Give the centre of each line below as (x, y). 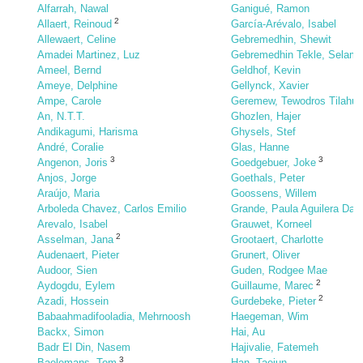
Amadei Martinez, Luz (89, 55)
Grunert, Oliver (265, 255)
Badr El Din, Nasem (84, 347)
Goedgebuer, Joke (273, 162)
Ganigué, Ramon (270, 9)
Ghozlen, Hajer (266, 116)
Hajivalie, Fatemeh (275, 347)
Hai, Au (248, 332)
